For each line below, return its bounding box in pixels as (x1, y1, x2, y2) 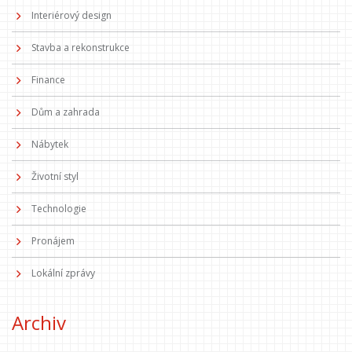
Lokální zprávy (31, 266, 95, 280)
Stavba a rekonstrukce (31, 41, 130, 55)
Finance (31, 73, 65, 87)
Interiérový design (31, 9, 112, 23)
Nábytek (31, 137, 68, 152)
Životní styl (31, 170, 79, 184)
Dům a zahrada (31, 105, 100, 119)
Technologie (31, 202, 86, 216)
